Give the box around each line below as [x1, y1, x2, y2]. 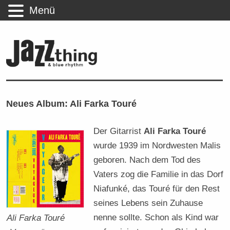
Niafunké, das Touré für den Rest [93, 183, 220, 194]
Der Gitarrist [93, 125, 144, 136]
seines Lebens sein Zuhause [93, 197, 203, 208]
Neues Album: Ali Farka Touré [6, 98, 137, 109]
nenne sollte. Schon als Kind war [93, 212, 219, 222]
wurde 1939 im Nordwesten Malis [93, 140, 221, 150]
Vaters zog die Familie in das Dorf [93, 168, 224, 179]
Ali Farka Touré [7, 213, 65, 223]
